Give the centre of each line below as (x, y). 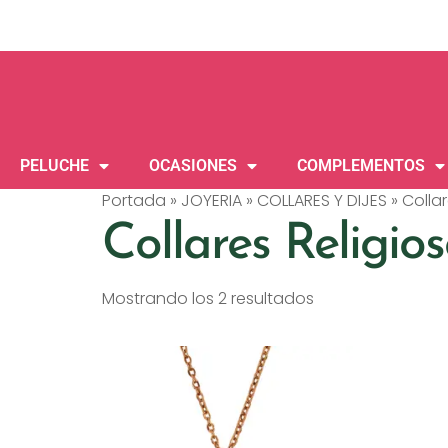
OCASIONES (193, 165)
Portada (134, 200)
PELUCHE (54, 165)
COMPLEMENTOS (361, 165)
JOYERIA (211, 200)
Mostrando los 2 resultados (208, 298)
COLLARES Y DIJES (322, 200)
